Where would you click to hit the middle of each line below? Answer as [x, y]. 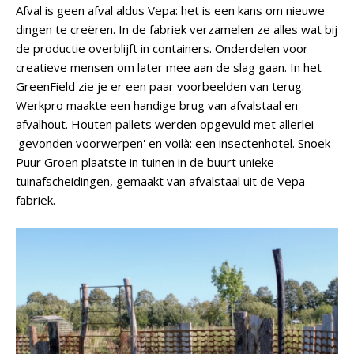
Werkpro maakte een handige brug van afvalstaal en [157, 105]
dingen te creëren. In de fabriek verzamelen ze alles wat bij [177, 29]
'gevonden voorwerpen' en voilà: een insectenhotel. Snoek [173, 143]
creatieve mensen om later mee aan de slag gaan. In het [169, 67]
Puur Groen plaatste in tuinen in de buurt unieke [145, 162]
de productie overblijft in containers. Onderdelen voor [162, 48]
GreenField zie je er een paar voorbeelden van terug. [160, 86]
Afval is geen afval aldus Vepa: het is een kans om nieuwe [170, 10]
